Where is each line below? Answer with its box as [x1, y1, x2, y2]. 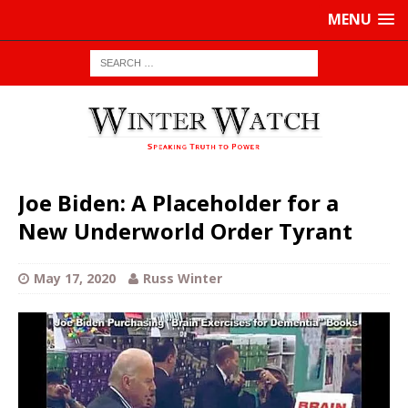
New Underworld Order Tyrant [18, 216, 352, 247]
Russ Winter [143, 270, 222, 288]
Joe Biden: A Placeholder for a [18, 188, 339, 219]
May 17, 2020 [34, 270, 116, 288]
